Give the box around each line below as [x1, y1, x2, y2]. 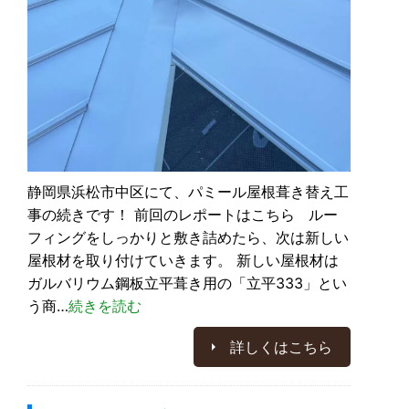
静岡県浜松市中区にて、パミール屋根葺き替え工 [27, 182, 349, 201]
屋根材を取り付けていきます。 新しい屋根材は [27, 250, 339, 269]
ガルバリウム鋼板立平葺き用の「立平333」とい [27, 273, 347, 292]
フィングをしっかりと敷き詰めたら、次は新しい [27, 227, 349, 246]
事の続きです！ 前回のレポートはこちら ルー [27, 204, 338, 224]
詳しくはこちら [230, 337, 332, 356]
